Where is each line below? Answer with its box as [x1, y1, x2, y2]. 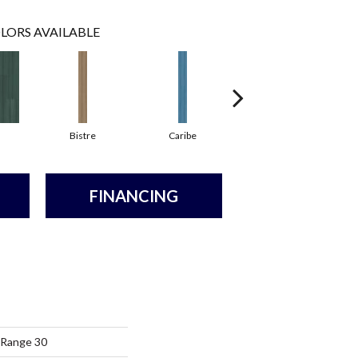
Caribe [169, 129, 197, 141]
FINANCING [89, 185, 178, 205]
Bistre [70, 129, 96, 141]
